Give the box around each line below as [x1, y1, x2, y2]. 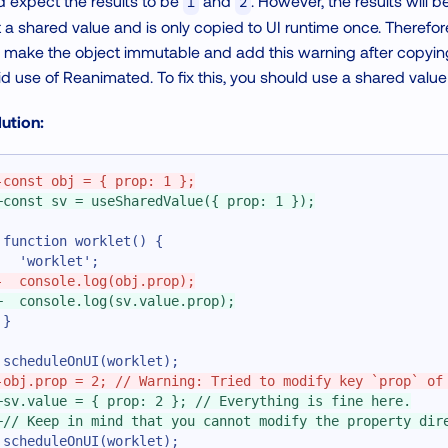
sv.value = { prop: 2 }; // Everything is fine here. [3, 393, 411, 410]
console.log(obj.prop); [3, 273, 195, 290]
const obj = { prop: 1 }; [3, 173, 195, 190]
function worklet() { [3, 233, 163, 250]
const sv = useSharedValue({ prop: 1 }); [3, 193, 315, 210]
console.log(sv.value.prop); [3, 293, 235, 310]
